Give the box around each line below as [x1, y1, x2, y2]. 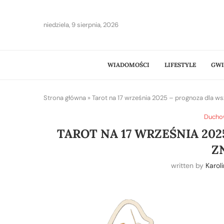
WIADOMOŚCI [107, 60, 149, 68]
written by [170, 160, 205, 170]
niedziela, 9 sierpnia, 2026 [43, 20, 118, 29]
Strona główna [43, 93, 86, 102]
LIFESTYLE [164, 60, 196, 68]
